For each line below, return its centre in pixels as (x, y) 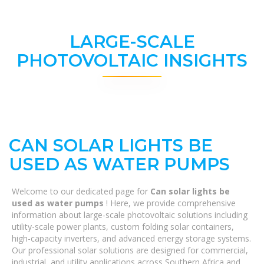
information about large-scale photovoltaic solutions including (130, 215)
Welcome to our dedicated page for (81, 191)
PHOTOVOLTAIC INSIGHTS (132, 60)
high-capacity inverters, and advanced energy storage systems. (131, 238)
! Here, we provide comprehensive (171, 203)
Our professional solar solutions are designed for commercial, (130, 250)
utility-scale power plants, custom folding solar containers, (123, 227)
